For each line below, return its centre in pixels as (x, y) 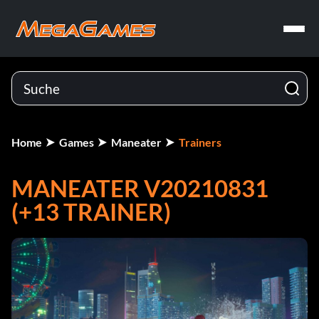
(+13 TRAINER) (91, 211)
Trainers (200, 142)
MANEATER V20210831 (140, 188)
